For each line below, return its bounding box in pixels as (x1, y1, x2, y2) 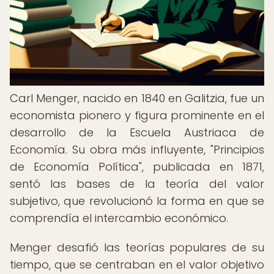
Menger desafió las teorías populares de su (10, 240, 264, 255)
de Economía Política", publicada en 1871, (10, 159, 264, 174)
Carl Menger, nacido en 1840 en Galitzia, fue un (10, 91, 264, 106)
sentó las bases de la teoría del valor (10, 176, 264, 191)
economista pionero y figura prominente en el (10, 108, 264, 123)
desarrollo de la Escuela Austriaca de (10, 125, 264, 140)
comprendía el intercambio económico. (10, 210, 228, 226)
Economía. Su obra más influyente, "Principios (10, 142, 264, 157)
